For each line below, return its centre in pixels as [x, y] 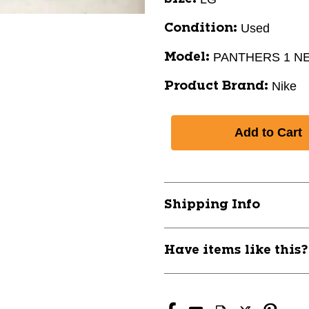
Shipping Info [212, 205]
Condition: [201, 28]
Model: [187, 57]
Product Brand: [216, 86]
